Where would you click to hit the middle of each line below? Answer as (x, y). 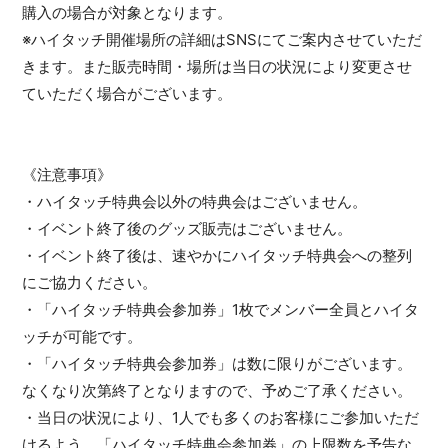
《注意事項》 (67, 174)
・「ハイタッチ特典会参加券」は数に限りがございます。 (217, 363)
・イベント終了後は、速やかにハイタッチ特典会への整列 (217, 255)
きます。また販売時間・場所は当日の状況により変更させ (217, 66)
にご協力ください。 (90, 282)
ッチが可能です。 (82, 336)
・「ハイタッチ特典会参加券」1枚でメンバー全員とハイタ (221, 309)
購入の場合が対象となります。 (127, 12)
